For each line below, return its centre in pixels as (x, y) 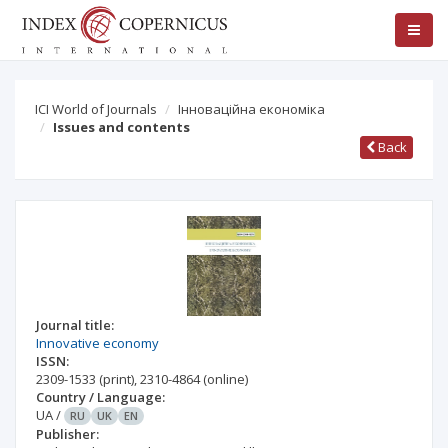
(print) (116, 379)
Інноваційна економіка (251, 109)
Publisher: (67, 434)
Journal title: (75, 325)
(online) (225, 379)
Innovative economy (97, 343)
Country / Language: (100, 397)
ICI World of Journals (96, 109)
